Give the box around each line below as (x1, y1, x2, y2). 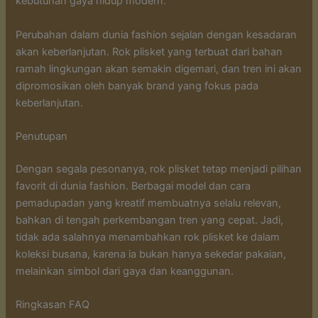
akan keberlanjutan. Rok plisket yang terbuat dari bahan (16, 45, 283, 58)
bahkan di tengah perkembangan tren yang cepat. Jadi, (16, 213, 284, 226)
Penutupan (16, 129, 68, 143)
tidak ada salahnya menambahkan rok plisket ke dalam (16, 230, 280, 243)
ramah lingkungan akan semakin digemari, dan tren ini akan (16, 62, 302, 75)
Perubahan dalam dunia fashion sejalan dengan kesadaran (16, 28, 297, 41)
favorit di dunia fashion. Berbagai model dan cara (16, 179, 251, 192)
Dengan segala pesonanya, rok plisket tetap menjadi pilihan (16, 162, 302, 175)
